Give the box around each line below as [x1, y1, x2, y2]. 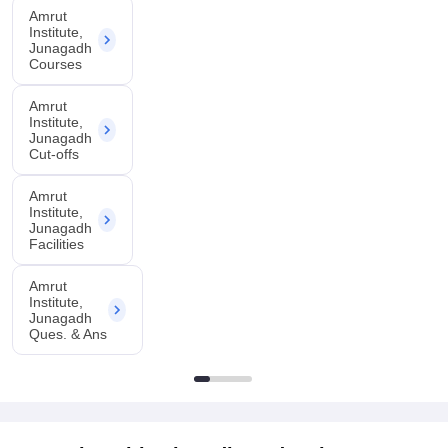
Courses [29, 56, 82, 72]
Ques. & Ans [29, 326, 107, 342]
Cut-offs [29, 146, 79, 162]
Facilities [29, 236, 84, 252]
